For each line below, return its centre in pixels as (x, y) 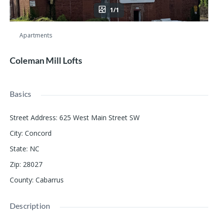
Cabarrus (50, 180)
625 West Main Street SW (100, 117)
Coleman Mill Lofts (46, 60)
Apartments (36, 36)
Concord (38, 133)
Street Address (33, 117)
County (21, 180)
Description (30, 205)
